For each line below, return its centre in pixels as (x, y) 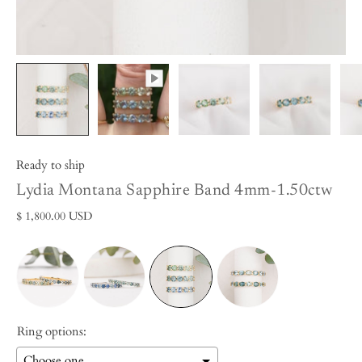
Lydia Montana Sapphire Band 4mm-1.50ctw (175, 190)
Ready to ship (51, 165)
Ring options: (52, 332)
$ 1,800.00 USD (54, 216)
